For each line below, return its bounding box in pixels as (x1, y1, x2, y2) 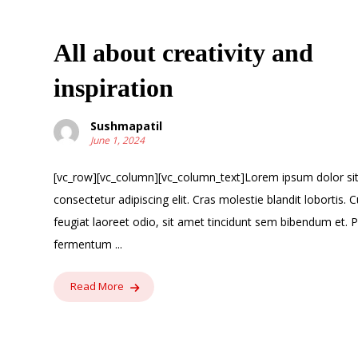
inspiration (54, 73, 174, 102)
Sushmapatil (90, 117, 163, 133)
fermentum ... (54, 236, 123, 252)
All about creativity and (54, 38, 314, 67)
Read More (70, 279, 125, 294)
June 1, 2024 (90, 133, 145, 147)
